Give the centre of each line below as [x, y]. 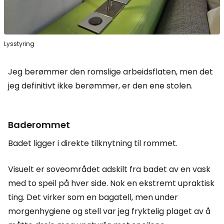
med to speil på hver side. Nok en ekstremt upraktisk [111, 183]
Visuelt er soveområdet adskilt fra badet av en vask [109, 169]
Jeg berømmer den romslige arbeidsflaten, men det [110, 72]
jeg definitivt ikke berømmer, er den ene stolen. [100, 86]
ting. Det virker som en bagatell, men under [93, 197]
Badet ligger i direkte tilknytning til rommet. [93, 143]
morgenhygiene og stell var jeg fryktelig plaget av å [109, 211]
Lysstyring [19, 44]
